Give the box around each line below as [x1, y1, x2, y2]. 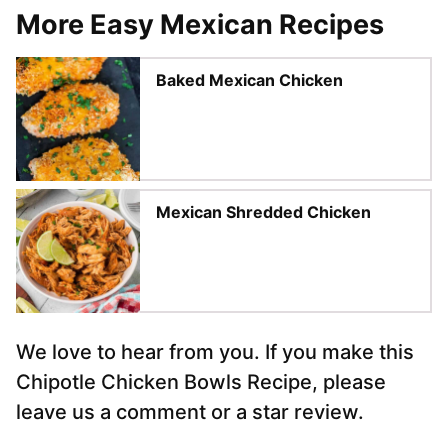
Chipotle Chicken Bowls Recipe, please [16, 370, 386, 395]
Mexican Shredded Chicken [156, 202, 371, 223]
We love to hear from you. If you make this [16, 340, 414, 365]
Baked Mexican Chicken [156, 70, 343, 91]
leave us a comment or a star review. [16, 400, 364, 425]
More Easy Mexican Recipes [16, 8, 384, 42]
